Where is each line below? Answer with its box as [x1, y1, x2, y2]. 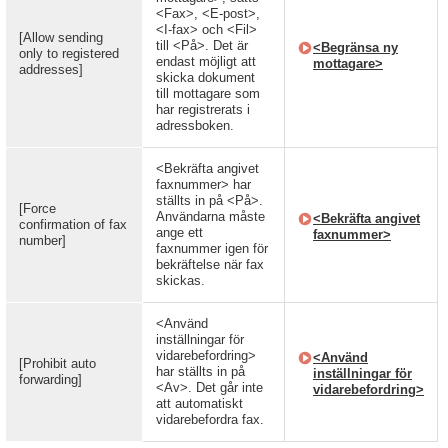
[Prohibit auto [19, 356, 96, 371]
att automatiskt [156, 396, 243, 411]
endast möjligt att [156, 54, 256, 69]
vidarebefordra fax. [156, 412, 264, 427]
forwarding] [19, 372, 82, 387]
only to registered [19, 46, 119, 61]
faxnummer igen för [156, 241, 268, 256]
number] [19, 233, 66, 248]
